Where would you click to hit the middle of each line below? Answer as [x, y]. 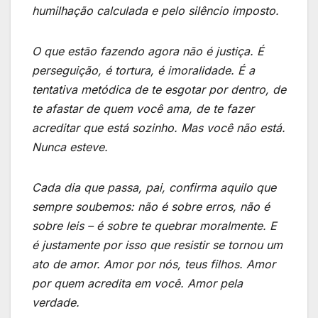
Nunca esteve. [70, 147]
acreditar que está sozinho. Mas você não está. [159, 127]
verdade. [56, 302]
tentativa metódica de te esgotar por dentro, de [159, 89]
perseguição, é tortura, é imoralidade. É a [143, 70]
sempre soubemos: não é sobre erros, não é [151, 206]
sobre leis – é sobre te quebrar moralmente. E [154, 225]
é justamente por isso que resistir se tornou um [157, 245]
